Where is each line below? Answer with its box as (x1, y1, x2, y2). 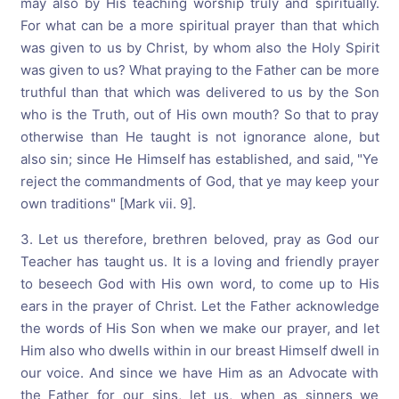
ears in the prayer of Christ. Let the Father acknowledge (20, 297, 379, 314)
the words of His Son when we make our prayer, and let (20, 320, 379, 337)
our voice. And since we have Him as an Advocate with (20, 364, 379, 381)
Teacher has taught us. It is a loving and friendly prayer (20, 253, 379, 270)
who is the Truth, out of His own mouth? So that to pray (20, 106, 379, 123)
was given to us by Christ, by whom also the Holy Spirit (20, 39, 379, 56)
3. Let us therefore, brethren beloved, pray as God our (20, 231, 379, 248)
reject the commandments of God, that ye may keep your (20, 173, 379, 190)
